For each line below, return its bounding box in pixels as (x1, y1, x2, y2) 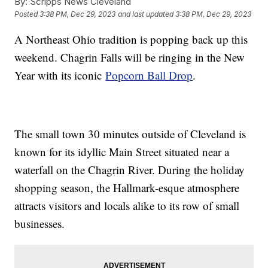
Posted (14, 10, 40, 19)
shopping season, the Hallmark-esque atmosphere (14, 179, 240, 195)
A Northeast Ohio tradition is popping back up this (14, 31, 248, 47)
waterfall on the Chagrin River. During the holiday (14, 162, 245, 177)
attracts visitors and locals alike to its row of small (14, 197, 240, 213)
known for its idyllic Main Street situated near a (14, 144, 230, 159)
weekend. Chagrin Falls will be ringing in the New (14, 49, 245, 65)
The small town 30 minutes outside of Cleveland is (14, 126, 246, 141)
